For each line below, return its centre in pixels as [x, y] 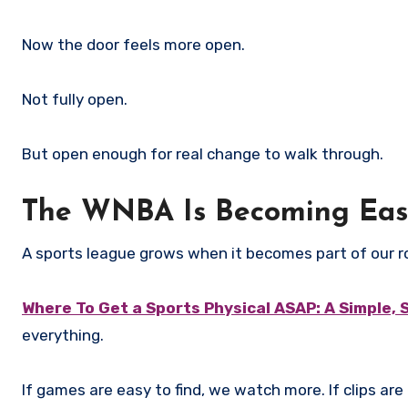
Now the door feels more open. [133, 45]
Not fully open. [75, 100]
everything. [63, 336]
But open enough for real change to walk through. [203, 154]
